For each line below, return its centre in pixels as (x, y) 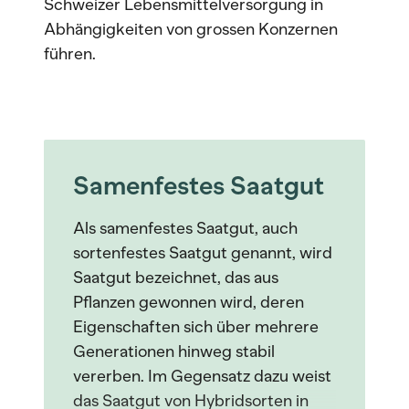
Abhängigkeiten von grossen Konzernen (191, 29)
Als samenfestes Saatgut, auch (185, 228)
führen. (70, 54)
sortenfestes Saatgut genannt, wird (203, 253)
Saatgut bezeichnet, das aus (176, 278)
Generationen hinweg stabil (174, 351)
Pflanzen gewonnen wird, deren (189, 302)
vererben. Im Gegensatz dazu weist (202, 376)
